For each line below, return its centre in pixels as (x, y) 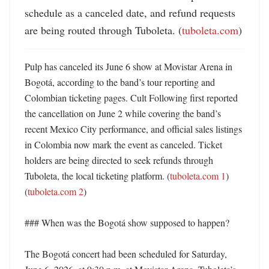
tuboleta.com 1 (198, 176)
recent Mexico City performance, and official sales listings (133, 129)
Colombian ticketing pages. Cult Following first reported (131, 98)
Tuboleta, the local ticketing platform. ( (97, 176)
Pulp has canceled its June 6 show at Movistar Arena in (128, 66)
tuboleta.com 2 (56, 191)
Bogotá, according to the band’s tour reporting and (120, 82)
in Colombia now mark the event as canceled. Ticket (123, 144)
